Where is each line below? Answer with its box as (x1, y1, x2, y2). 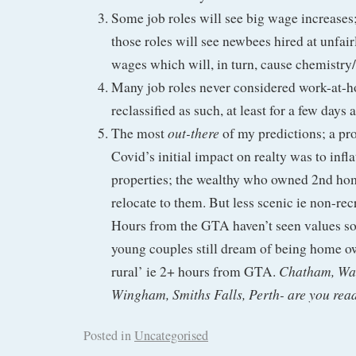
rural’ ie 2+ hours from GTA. (111, 262, 279, 281)
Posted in (83, 327, 131, 345)
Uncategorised (134, 327, 208, 345)
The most (111, 124, 164, 143)
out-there (164, 123, 219, 143)
